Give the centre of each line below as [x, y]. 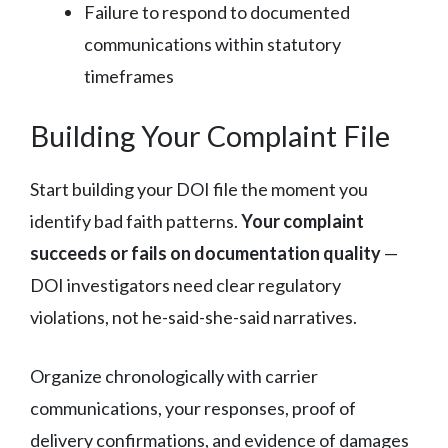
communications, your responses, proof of [193, 407]
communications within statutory [212, 43]
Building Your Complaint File [210, 135]
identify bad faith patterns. [135, 220]
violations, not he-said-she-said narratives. [193, 316]
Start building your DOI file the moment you [199, 188]
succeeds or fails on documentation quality [205, 252]
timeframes [129, 75]
